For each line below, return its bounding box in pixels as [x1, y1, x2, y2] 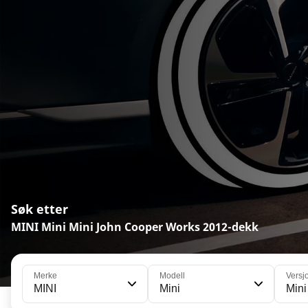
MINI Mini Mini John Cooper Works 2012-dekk [11, 219, 258, 234]
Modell [159, 270, 186, 280]
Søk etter [11, 200, 68, 217]
